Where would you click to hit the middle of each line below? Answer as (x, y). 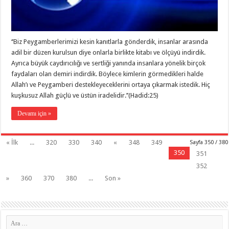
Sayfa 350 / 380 (209, 142)
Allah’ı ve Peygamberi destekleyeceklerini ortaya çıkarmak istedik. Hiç (111, 84)
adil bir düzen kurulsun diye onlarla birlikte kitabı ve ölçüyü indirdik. (109, 52)
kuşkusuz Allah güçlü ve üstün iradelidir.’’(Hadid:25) (85, 95)
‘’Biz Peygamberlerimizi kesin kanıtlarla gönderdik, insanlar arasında (110, 41)
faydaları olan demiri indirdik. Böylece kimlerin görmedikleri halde (108, 74)
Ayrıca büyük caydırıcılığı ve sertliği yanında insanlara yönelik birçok (109, 63)
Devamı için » (35, 113)
